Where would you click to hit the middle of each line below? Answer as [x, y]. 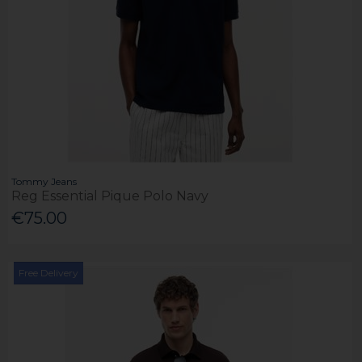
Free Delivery [49, 273]
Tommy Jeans [44, 181]
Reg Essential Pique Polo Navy [110, 196]
